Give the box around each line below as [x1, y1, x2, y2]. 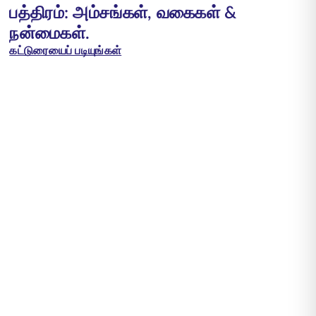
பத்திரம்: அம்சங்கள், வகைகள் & [9, 4, 237, 22]
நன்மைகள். [9, 25, 90, 42]
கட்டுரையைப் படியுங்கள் [9, 44, 122, 56]
